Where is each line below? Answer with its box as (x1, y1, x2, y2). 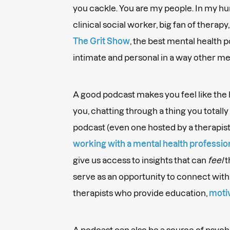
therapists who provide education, (73, 188, 209, 198)
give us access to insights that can (73, 155, 208, 165)
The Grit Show (73, 36, 130, 46)
